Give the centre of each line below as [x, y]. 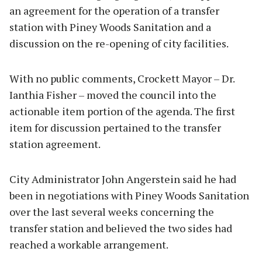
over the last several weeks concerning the [112, 211]
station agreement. [55, 144]
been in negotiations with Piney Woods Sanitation [129, 195]
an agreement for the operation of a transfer [114, 10]
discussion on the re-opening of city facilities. [119, 43]
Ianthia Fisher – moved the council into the [113, 94]
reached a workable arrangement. [89, 244]
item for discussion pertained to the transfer [115, 127]
